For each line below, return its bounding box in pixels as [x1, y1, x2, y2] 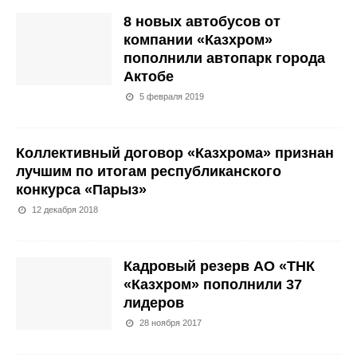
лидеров [124, 295, 184, 312]
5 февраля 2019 [139, 92, 205, 102]
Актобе [124, 69, 174, 85]
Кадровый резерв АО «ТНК [124, 258, 315, 275]
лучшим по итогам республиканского [16, 163, 281, 180]
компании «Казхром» [124, 32, 273, 49]
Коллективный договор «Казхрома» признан [16, 145, 334, 162]
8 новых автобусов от [124, 14, 280, 30]
